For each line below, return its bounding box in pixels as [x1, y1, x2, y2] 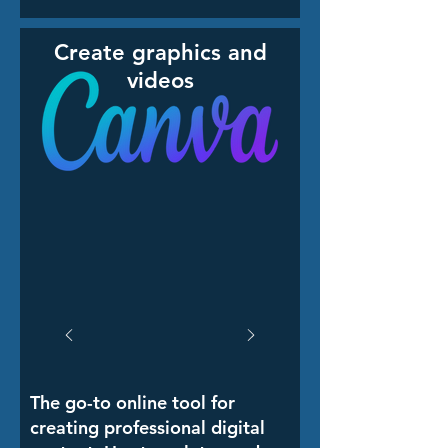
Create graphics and [53, 39, 267, 66]
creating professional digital [30, 416, 265, 439]
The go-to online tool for [30, 391, 235, 414]
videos [126, 67, 194, 94]
